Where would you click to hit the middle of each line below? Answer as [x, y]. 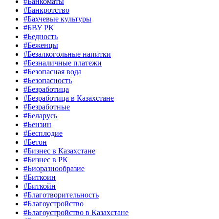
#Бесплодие [43, 133]
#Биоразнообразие [54, 169]
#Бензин [37, 125]
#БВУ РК [39, 28]
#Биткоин [40, 177]
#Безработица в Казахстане [69, 98]
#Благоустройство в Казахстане [76, 213]
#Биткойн [40, 186]
